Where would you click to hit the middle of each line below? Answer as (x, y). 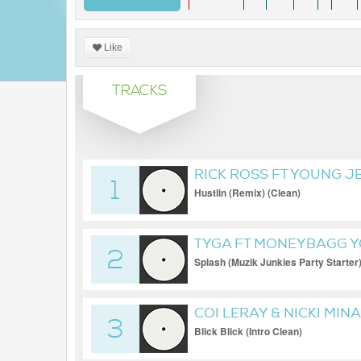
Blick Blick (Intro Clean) (248, 331)
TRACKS (139, 91)
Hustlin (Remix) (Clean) (247, 193)
